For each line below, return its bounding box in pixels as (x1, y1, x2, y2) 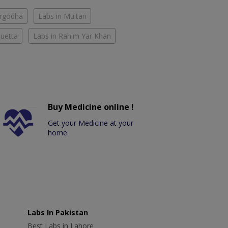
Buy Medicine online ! (48, 101, 134, 113)
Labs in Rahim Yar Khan (33, 31, 111, 41)
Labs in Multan (38, 11, 87, 21)
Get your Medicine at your (48, 118, 134, 128)
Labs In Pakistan (27, 208, 88, 218)
